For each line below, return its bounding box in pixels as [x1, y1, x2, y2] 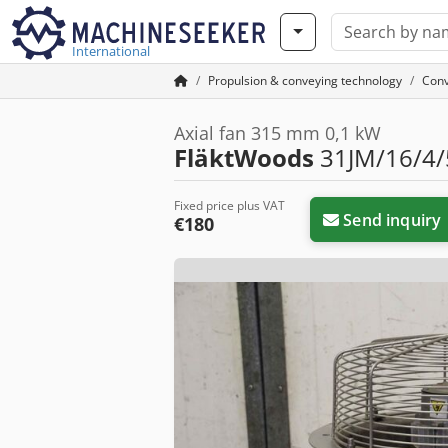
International [72, 42, 150, 60]
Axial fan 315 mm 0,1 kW [174, 121, 381, 145]
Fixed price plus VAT [174, 197, 285, 214]
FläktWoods [174, 141, 314, 174]
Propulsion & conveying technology [208, 72, 402, 89]
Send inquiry [343, 208, 442, 231]
